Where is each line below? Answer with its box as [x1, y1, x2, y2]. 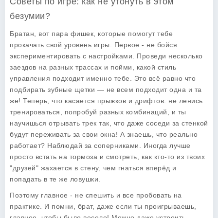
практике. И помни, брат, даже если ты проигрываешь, [10, 202, 197, 210]
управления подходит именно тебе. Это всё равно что [10, 74, 196, 82]
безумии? [10, 11, 50, 21]
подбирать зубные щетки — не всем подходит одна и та [10, 86, 202, 93]
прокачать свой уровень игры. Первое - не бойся [10, 41, 177, 49]
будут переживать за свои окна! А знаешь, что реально [10, 130, 198, 138]
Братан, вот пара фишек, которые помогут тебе [10, 30, 173, 37]
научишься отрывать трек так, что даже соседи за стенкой [10, 119, 208, 127]
